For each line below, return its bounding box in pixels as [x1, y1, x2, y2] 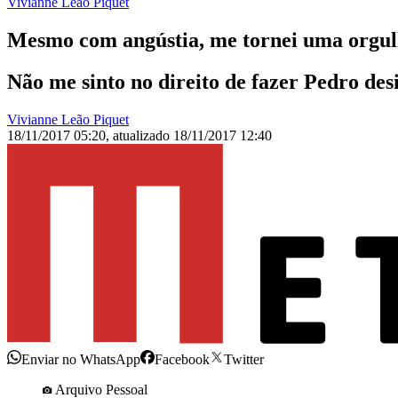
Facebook [155, 352, 210, 368]
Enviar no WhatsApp [21, 352, 140, 368]
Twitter [224, 352, 264, 368]
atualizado [113, 128, 173, 144]
